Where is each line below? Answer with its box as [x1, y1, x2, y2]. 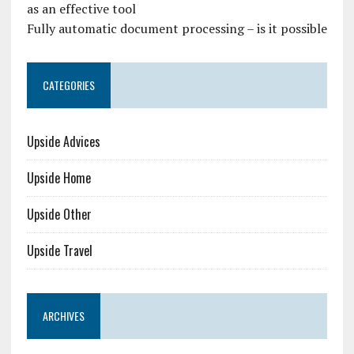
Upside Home [26, 168, 91, 187]
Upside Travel [26, 240, 92, 260]
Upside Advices [26, 131, 100, 151]
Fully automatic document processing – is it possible [26, 19, 327, 37]
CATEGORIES [42, 76, 95, 93]
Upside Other [26, 204, 92, 224]
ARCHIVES [42, 307, 85, 324]
